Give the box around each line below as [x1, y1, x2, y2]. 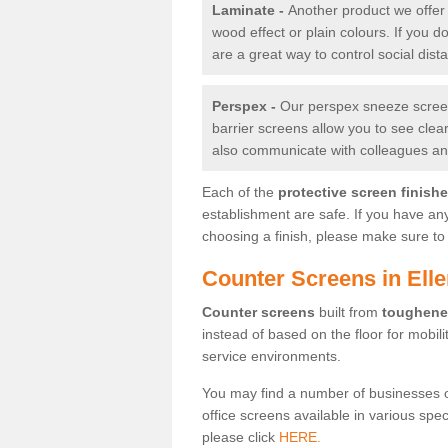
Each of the [202, 183, 278, 200]
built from [315, 303, 382, 320]
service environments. [202, 347, 341, 364]
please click [202, 428, 279, 445]
